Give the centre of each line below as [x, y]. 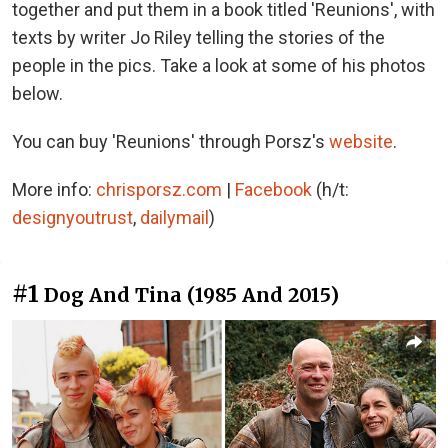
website [361, 141]
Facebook [273, 189]
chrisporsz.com [159, 189]
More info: [54, 189]
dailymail [174, 217]
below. [37, 93]
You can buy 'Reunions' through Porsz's [170, 141]
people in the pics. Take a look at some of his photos [219, 65]
